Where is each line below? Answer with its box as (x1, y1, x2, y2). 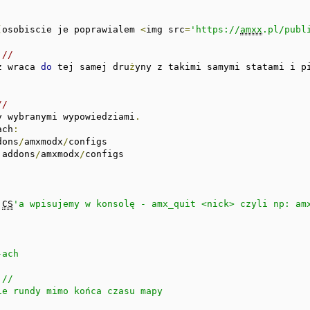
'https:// (190, 24, 241, 35)
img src (146, 24, 185, 35)
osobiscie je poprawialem (2, 24, 141, 35)
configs (85, 148, 125, 159)
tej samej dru (52, 61, 130, 72)
